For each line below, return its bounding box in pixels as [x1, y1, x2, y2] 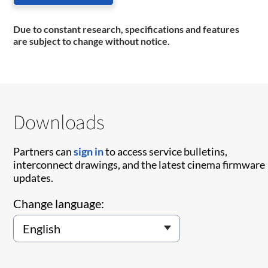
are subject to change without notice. [13, 35, 170, 47]
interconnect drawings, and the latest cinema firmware [13, 158, 266, 172]
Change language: [13, 196, 105, 211]
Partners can [13, 145, 74, 159]
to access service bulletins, [103, 145, 228, 159]
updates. [13, 171, 54, 185]
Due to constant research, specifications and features [13, 23, 240, 35]
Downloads [13, 108, 105, 136]
